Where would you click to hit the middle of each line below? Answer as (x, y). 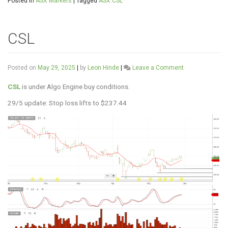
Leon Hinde (103, 67)
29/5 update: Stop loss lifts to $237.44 (67, 103)
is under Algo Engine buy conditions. (75, 86)
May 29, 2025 (56, 67)
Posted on (23, 67)
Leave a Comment (158, 67)
